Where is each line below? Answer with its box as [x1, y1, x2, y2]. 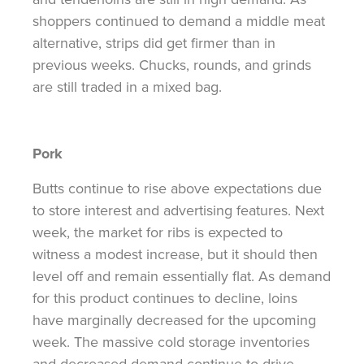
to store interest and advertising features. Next [32, 199, 324, 220]
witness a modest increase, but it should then [32, 243, 318, 264]
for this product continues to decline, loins [32, 287, 297, 308]
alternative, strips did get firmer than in [32, 32, 275, 53]
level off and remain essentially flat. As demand [32, 265, 331, 286]
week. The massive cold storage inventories [32, 331, 310, 352]
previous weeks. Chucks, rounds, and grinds [32, 54, 311, 75]
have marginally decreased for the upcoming [32, 309, 316, 330]
